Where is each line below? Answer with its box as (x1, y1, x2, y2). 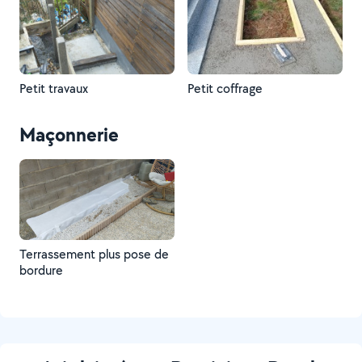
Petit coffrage (187, 80, 263, 97)
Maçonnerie (19, 121, 119, 147)
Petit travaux (19, 80, 88, 97)
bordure (19, 262, 63, 279)
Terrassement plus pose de (19, 246, 169, 263)
